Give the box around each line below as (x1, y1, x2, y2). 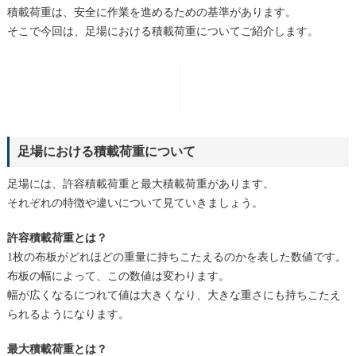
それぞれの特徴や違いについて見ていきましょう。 (6, 196, 263, 209)
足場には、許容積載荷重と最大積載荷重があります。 (6, 177, 274, 190)
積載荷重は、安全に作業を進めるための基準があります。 (6, 6, 296, 18)
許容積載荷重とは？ (6, 231, 107, 244)
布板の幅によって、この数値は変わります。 (6, 269, 230, 282)
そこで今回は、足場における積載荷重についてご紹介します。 (6, 25, 319, 37)
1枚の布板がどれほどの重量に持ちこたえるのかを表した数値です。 (6, 250, 346, 263)
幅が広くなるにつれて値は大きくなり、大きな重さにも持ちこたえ (6, 288, 341, 301)
